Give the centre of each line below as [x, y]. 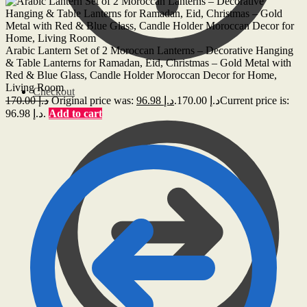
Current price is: [255, 100]
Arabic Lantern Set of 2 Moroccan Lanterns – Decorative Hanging [149, 50]
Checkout [54, 91]
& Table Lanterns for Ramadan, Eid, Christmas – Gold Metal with [148, 62]
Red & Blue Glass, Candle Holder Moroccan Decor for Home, [141, 75]
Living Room [35, 87]
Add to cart [75, 113]
